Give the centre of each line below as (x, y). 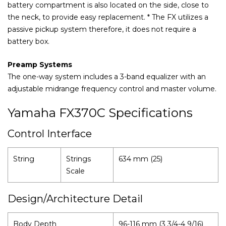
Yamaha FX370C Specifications (100, 112)
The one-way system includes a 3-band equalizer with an (107, 76)
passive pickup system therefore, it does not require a (102, 29)
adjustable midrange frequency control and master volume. (112, 89)
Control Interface (50, 133)
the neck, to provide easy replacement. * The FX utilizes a (108, 17)
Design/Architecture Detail (75, 199)
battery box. (29, 41)
